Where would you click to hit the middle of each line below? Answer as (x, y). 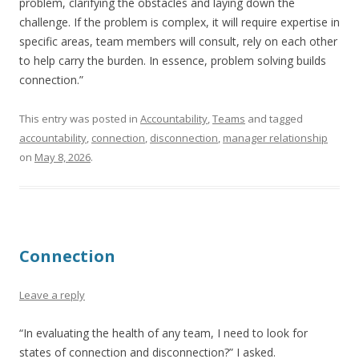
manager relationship (275, 138)
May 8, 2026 (63, 157)
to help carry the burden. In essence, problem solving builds (173, 61)
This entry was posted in (80, 119)
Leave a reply (52, 295)
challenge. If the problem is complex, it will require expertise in (179, 22)
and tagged (274, 119)
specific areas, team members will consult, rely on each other (178, 41)
